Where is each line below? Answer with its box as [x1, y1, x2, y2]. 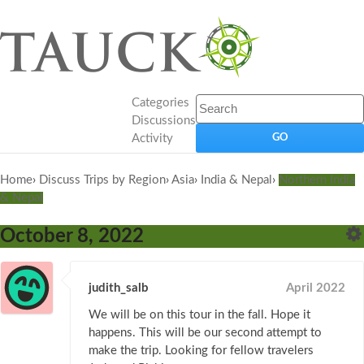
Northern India [279, 174, 355, 186]
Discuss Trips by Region [39, 174, 166, 186]
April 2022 [286, 282, 345, 295]
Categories [132, 97, 189, 109]
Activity [132, 132, 173, 145]
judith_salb [89, 282, 149, 295]
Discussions [132, 115, 196, 127]
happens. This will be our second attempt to [89, 327, 322, 340]
